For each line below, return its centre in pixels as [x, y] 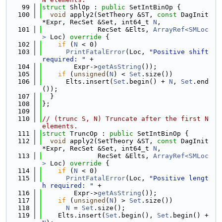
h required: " [68, 186]
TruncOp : [90, 134]
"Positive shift [179, 52]
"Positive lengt [179, 178]
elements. [60, 126]
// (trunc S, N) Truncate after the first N [125, 119]
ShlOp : [86, 7]
